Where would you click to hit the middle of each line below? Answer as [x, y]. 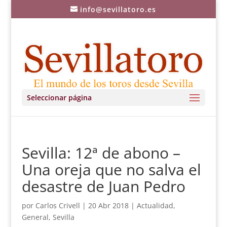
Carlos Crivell [58, 205]
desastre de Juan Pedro [103, 186]
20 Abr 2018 [108, 205]
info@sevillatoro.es [118, 9]
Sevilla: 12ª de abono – [101, 153]
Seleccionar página [59, 98]
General [35, 217]
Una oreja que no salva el [111, 169]
